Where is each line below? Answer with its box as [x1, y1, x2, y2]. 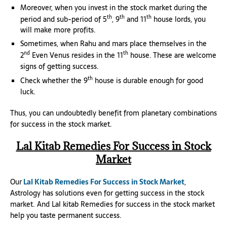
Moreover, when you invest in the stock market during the [20, 2, 207, 13]
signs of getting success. [20, 60, 99, 72]
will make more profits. [20, 24, 96, 36]
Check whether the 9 [20, 74, 88, 86]
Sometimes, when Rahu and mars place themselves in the [20, 38, 207, 50]
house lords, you [152, 13, 206, 25]
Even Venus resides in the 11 [30, 49, 123, 61]
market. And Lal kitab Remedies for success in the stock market [10, 198, 215, 210]
